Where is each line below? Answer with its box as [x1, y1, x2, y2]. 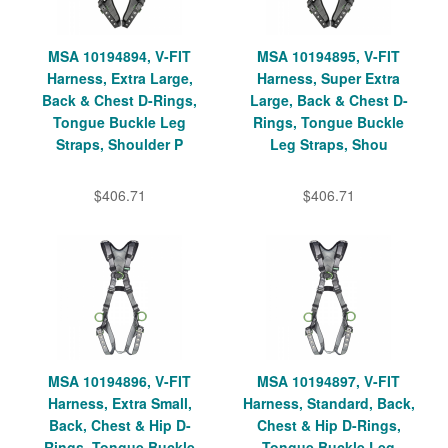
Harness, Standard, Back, [242, 392, 415, 413]
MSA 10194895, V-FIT [257, 45, 400, 66]
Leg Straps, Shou [269, 133, 388, 154]
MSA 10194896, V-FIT [48, 370, 191, 391]
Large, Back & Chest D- [249, 89, 408, 110]
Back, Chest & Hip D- [48, 414, 191, 435]
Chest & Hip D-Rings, [256, 414, 401, 435]
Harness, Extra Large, [46, 67, 193, 88]
